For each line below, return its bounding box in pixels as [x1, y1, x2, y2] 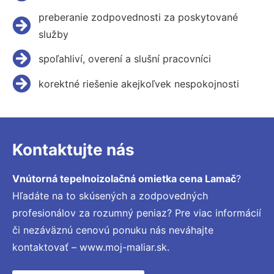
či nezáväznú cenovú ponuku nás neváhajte [12, 223, 213, 236]
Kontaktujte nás [12, 139, 135, 159]
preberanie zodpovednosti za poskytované [38, 10, 238, 23]
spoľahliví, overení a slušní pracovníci [38, 52, 211, 65]
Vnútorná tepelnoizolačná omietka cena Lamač [12, 172, 236, 185]
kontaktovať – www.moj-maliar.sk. [12, 240, 169, 253]
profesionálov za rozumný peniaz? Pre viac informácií [12, 206, 261, 219]
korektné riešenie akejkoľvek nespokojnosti [38, 77, 239, 90]
